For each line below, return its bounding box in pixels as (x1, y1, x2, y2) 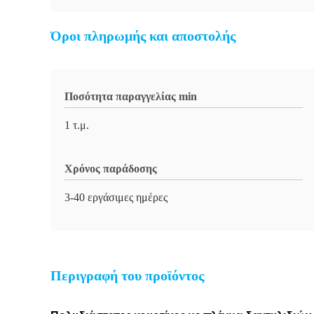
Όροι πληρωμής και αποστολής (50, 28, 235, 43)
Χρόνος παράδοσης (64, 163, 157, 175)
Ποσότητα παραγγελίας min (64, 90, 197, 102)
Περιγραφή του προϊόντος (50, 268, 204, 283)
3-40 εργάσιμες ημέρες (64, 191, 168, 203)
